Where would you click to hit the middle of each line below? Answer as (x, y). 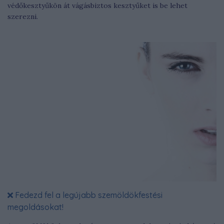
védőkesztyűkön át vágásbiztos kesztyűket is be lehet (97, 6)
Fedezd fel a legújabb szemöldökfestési (88, 195)
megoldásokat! (35, 207)
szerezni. (24, 17)
